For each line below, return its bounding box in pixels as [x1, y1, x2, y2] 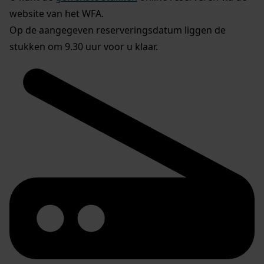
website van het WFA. [9, 7, 104, 21]
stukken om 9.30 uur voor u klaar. [9, 40, 158, 54]
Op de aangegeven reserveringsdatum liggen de [9, 24, 226, 37]
